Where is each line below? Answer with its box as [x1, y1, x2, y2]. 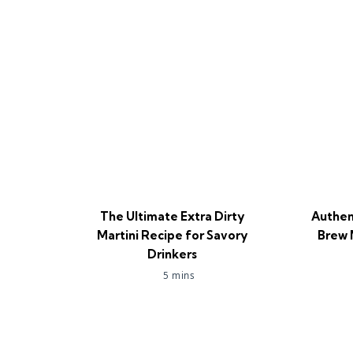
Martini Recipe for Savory [96, 228, 247, 243]
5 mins [163, 269, 195, 281]
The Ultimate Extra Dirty [99, 209, 244, 224]
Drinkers [147, 247, 197, 262]
